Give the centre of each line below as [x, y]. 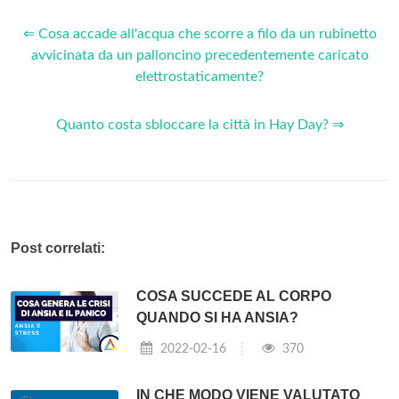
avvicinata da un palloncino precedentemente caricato [199, 55]
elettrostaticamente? [199, 76]
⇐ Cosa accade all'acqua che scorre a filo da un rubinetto [199, 33]
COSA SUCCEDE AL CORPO [234, 296]
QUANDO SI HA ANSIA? [218, 317]
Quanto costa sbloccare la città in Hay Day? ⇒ [199, 124]
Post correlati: [58, 248]
